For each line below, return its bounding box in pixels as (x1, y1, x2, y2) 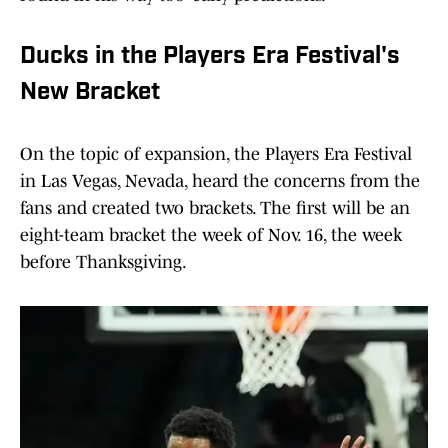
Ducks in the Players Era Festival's (20, 45, 400, 70)
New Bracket (20, 81, 160, 106)
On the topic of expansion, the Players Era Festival (20, 144, 412, 165)
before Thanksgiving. (20, 252, 187, 273)
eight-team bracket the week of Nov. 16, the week (20, 225, 402, 246)
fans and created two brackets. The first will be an (20, 198, 410, 219)
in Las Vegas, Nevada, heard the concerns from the (20, 171, 420, 192)
